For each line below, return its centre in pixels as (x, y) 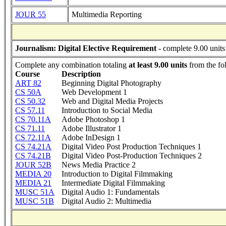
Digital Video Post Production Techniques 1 (131, 147)
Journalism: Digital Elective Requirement (86, 48)
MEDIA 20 (33, 174)
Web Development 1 (94, 92)
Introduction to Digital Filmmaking (117, 174)
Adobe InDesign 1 (91, 137)
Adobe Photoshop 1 (93, 119)
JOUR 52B (33, 165)
